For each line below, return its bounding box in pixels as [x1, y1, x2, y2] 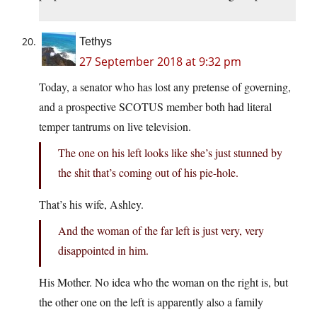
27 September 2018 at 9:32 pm [79, 53, 241, 69]
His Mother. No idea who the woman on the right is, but [39, 274, 288, 289]
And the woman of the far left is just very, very [58, 222, 264, 238]
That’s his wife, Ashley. [39, 196, 144, 212]
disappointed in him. [58, 242, 149, 258]
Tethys [79, 35, 112, 47]
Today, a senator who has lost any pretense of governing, [39, 79, 291, 94]
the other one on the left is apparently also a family [39, 294, 263, 309]
